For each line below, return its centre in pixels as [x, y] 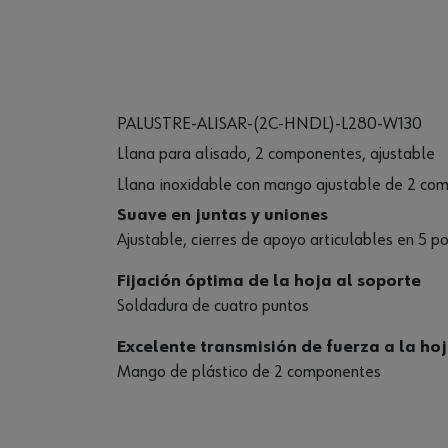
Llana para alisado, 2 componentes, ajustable [276, 154]
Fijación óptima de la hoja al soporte [269, 280]
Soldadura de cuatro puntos [213, 305]
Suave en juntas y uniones [222, 214]
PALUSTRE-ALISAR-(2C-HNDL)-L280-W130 [269, 124]
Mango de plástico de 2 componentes [249, 371]
